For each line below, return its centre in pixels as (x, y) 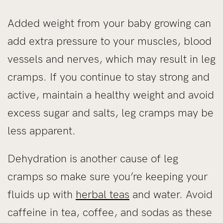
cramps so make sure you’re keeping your (108, 176)
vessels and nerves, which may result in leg (111, 59)
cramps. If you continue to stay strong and (109, 77)
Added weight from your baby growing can (109, 23)
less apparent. (42, 130)
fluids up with (42, 194)
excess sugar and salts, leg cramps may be (111, 112)
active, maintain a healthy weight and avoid (111, 95)
